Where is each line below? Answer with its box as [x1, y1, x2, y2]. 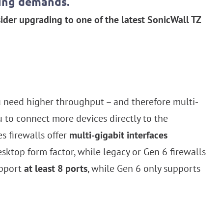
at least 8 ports [24, 162, 87, 175]
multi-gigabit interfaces [69, 129, 167, 142]
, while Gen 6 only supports [87, 162, 200, 175]
